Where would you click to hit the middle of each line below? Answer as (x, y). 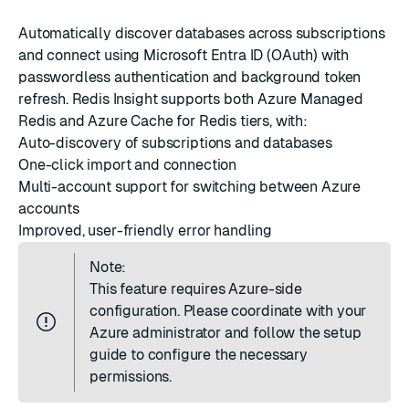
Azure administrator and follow (194, 332)
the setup (330, 332)
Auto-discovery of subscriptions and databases (175, 142)
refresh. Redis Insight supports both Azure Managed (191, 99)
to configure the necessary (217, 354)
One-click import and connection (128, 164)
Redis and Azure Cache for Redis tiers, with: (163, 121)
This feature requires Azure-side (196, 288)
